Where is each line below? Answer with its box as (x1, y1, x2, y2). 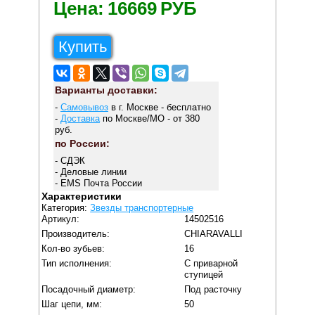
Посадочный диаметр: (41, 284, 136, 295)
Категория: (41, 202, 91, 214)
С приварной (184, 258, 238, 269)
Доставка (60, 112, 100, 124)
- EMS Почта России (54, 177, 142, 188)
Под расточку (184, 284, 243, 295)
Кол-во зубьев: (41, 243, 105, 255)
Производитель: (41, 229, 110, 240)
